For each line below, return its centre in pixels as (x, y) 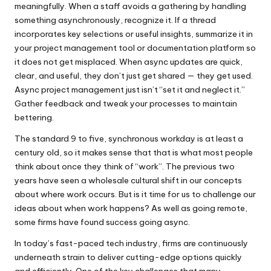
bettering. (34, 117)
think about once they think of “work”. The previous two (125, 166)
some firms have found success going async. (102, 222)
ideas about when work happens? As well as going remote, (131, 208)
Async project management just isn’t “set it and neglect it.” (130, 89)
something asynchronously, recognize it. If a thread (115, 20)
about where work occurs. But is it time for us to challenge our (135, 194)
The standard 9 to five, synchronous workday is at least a (129, 138)
